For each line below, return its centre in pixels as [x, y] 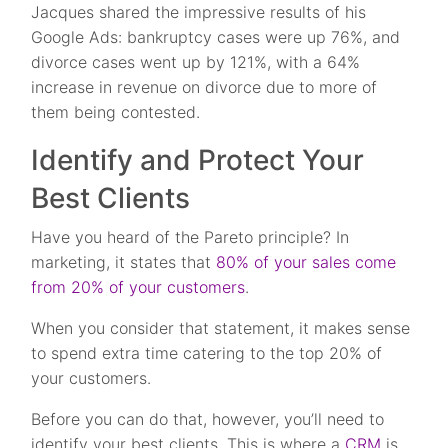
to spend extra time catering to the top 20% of [207, 353]
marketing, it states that [124, 262]
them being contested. [116, 112]
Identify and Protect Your [198, 160]
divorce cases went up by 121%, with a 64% [196, 62]
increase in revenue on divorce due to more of [204, 87]
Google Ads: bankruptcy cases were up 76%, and [216, 37]
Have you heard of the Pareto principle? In [190, 237]
